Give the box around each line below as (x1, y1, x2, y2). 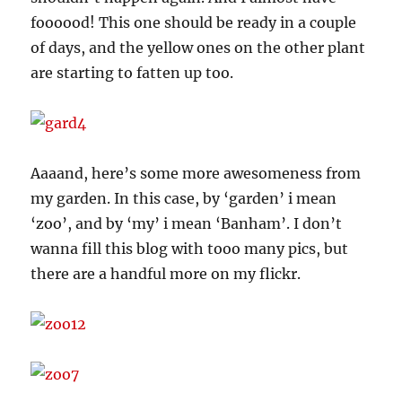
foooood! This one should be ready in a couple (31, 13, 357, 31)
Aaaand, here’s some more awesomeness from (31, 163, 362, 182)
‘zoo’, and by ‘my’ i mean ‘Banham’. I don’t (31, 214, 343, 232)
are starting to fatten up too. (31, 63, 234, 82)
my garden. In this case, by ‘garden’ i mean (31, 188, 337, 207)
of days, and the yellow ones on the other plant (31, 38, 366, 57)
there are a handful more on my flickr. (31, 264, 301, 283)
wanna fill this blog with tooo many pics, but (31, 239, 349, 258)
